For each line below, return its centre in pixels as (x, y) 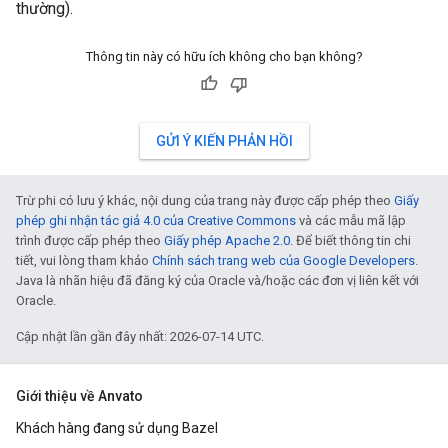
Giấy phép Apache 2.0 (227, 240)
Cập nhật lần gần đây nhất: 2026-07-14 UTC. (140, 336)
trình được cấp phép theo (90, 240)
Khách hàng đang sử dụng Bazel (117, 428)
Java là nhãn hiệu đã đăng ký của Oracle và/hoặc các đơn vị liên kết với (217, 280)
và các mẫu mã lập (351, 220)
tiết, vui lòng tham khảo (84, 260)
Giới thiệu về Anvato (79, 396)
